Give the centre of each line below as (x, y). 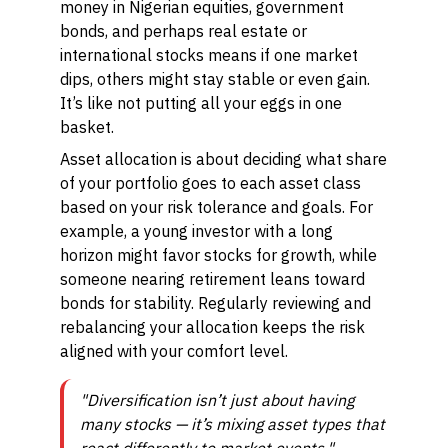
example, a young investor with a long (196, 231)
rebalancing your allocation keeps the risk (212, 327)
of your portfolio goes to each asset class (210, 183)
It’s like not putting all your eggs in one (201, 103)
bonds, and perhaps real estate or (183, 31)
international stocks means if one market (209, 55)
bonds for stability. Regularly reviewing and (215, 303)
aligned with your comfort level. (174, 351)
